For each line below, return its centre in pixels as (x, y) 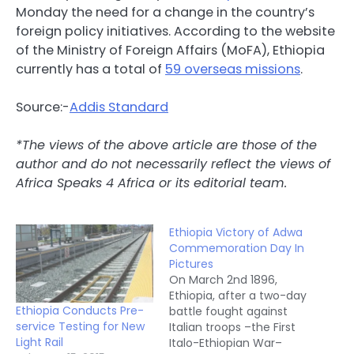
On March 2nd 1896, (223, 279)
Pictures (191, 264)
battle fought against (228, 311)
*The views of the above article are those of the (166, 145)
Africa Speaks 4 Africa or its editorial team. (151, 183)
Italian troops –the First (232, 327)
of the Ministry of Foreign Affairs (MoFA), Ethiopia (170, 50)
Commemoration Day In (237, 248)
